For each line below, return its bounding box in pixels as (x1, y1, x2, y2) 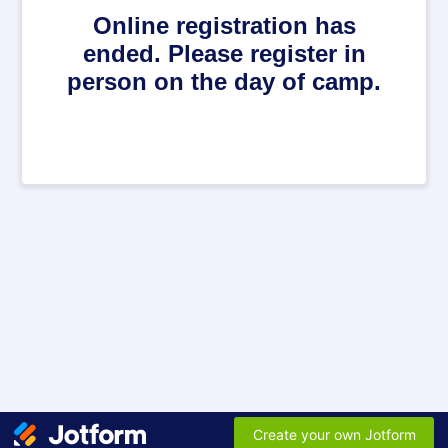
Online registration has (92, 12, 356, 39)
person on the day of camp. (67, 68, 381, 95)
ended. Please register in (82, 40, 366, 67)
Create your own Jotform (252, 425, 416, 443)
